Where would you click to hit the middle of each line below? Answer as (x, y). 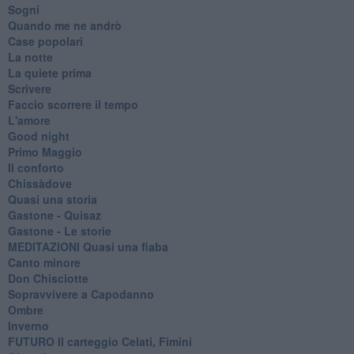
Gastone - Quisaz (54, 215)
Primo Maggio (45, 151)
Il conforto (36, 167)
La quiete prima (49, 72)
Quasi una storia (52, 199)
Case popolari (45, 41)
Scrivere (29, 88)
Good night (38, 136)
